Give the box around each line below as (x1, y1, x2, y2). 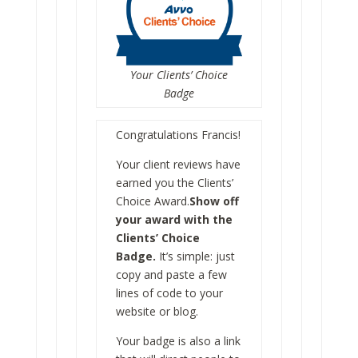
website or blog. (115, 303, 198, 319)
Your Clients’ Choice (129, 66, 228, 82)
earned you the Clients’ (115, 174, 233, 190)
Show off (189, 193, 239, 209)
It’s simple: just (155, 248, 235, 264)
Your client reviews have (115, 156, 241, 172)
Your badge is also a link (115, 332, 241, 348)
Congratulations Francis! (115, 126, 241, 142)
